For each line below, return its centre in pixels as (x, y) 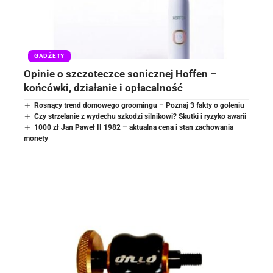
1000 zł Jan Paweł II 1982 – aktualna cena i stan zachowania (134, 128)
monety (36, 139)
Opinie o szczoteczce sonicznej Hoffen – (120, 74)
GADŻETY (49, 56)
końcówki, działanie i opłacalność (103, 88)
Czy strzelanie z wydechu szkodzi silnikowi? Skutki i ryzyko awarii (140, 117)
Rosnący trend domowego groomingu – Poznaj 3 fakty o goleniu (140, 106)
